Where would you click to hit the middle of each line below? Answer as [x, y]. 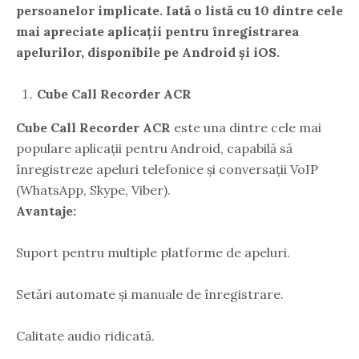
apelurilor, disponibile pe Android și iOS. [148, 52]
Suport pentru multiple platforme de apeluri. [153, 252]
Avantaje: [46, 210]
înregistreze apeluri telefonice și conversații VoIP [167, 169]
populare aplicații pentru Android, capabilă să [154, 148]
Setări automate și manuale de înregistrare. [150, 294]
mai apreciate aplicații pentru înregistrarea [157, 31]
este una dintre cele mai [246, 127]
